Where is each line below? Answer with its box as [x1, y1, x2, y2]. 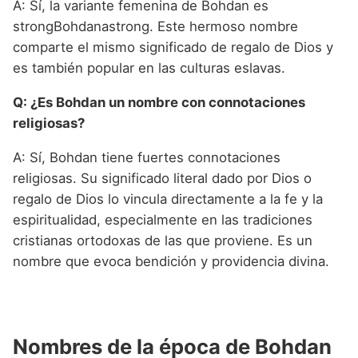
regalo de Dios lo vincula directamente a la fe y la [13, 190, 323, 207]
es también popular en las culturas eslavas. [13, 60, 285, 77]
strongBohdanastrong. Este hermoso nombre [13, 18, 298, 35]
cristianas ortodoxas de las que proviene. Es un [13, 232, 312, 249]
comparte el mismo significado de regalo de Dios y [13, 39, 333, 56]
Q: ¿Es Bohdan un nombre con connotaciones [13, 93, 305, 110]
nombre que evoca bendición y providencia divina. [13, 253, 329, 269]
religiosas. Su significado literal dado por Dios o [13, 169, 312, 186]
